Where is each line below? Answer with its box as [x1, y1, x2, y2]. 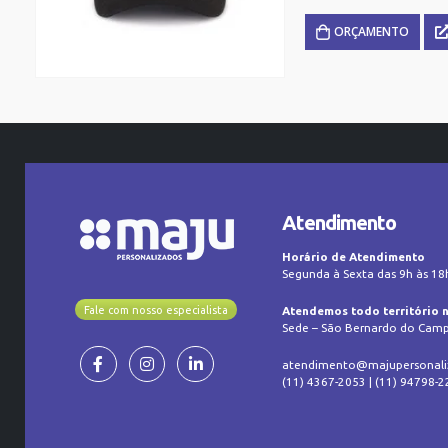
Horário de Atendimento [282, 250, 426, 264]
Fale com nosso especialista [84, 303, 228, 316]
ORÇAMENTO [334, 23, 409, 41]
